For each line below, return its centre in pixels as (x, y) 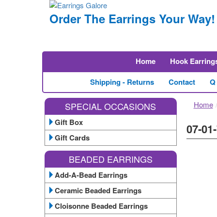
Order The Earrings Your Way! (132, 18)
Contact (182, 82)
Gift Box (69, 122)
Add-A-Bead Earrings (91, 175)
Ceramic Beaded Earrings (98, 190)
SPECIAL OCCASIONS (111, 106)
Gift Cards (72, 138)
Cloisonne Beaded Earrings (101, 206)
